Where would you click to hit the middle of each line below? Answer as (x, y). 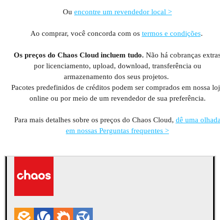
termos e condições (171, 33)
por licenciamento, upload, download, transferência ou (117, 66)
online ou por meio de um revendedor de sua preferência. (117, 98)
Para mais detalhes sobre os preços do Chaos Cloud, (95, 120)
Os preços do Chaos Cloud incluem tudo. (80, 55)
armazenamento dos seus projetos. (117, 76)
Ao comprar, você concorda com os (86, 33)
